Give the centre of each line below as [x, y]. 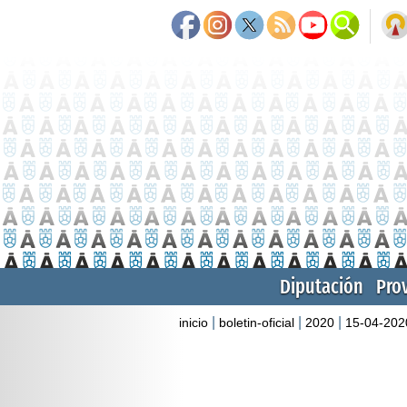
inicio [194, 322]
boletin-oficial [257, 322]
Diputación [322, 286]
